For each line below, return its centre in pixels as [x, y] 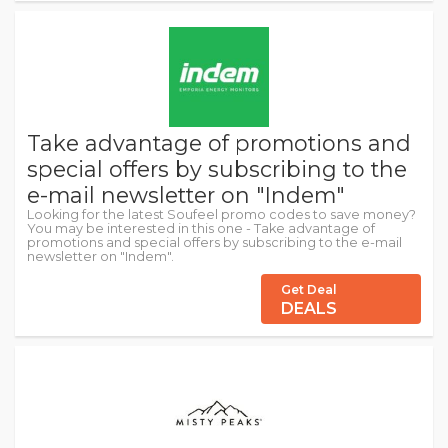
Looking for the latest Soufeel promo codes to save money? [221, 214]
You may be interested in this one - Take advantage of [201, 228]
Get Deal [309, 289]
